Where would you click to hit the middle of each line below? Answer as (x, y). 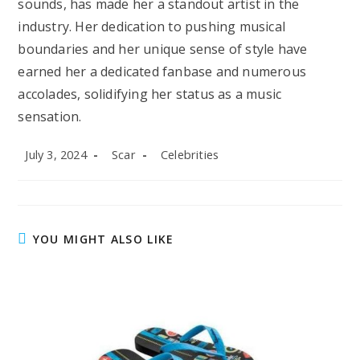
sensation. (50, 117)
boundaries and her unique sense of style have (163, 49)
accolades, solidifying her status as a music (150, 94)
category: (178, 169)
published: (44, 169)
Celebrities (190, 155)
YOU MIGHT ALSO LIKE (103, 239)
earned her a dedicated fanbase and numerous (162, 72)
